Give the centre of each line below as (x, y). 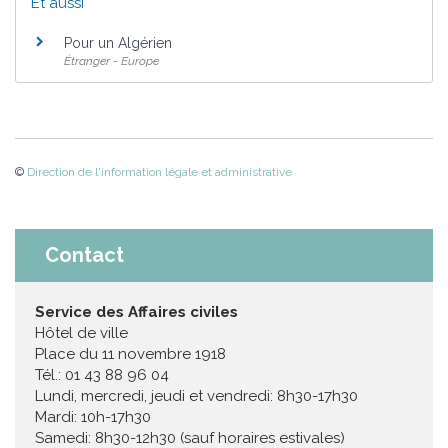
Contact (84, 255)
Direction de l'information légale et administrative (159, 171)
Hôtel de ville (81, 333)
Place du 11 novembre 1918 (130, 354)
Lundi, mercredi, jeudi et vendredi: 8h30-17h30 (196, 396)
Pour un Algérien (118, 42)
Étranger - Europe (111, 60)
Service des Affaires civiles (136, 312)
